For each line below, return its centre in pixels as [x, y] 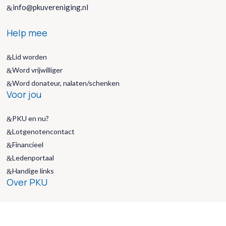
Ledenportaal [33, 157]
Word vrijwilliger [38, 70]
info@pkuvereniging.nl [51, 7]
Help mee [27, 33]
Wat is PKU [30, 219]
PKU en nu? [31, 118]
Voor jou [24, 94]
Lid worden [30, 56]
